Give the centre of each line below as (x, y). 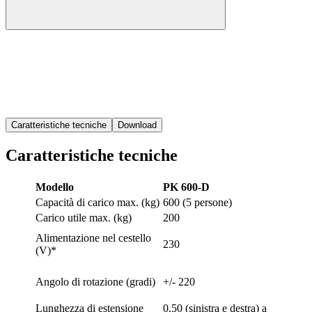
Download (137, 125)
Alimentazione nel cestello (93, 237)
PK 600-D (186, 187)
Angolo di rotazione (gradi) (95, 281)
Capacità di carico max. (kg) (97, 202)
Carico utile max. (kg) (84, 217)
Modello (55, 187)
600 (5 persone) (197, 202)
